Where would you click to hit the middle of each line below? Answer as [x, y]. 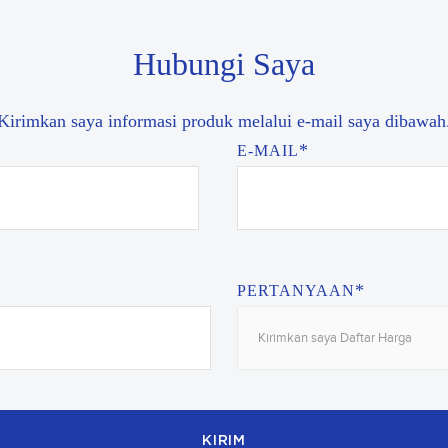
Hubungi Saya [224, 64]
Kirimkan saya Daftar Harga [334, 338]
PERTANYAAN [295, 290]
